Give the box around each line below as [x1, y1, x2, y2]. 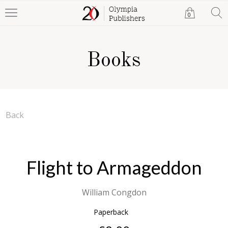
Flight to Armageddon [26, 156, 202, 179]
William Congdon [81, 187, 147, 198]
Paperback [94, 207, 128, 217]
